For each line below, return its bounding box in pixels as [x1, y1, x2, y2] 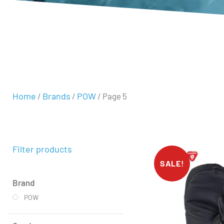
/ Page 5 [96, 91, 127, 101]
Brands [42, 90, 70, 101]
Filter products [12, 143, 72, 154]
